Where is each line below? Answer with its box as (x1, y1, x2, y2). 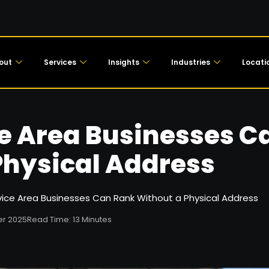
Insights (107, 57, 139, 67)
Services (43, 57, 76, 67)
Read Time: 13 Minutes (26, 213, 112, 225)
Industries (171, 57, 210, 67)
